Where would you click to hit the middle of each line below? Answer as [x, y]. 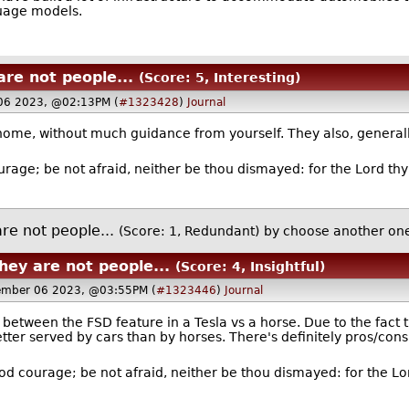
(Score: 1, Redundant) [189, 231]
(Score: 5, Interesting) [219, 77]
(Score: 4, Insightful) [251, 266]
